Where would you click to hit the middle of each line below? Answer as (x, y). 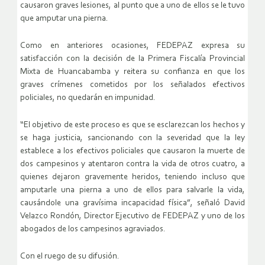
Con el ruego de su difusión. (70, 257)
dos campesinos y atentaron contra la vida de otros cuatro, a (132, 164)
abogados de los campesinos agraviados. (93, 230)
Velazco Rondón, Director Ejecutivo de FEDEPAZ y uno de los (132, 216)
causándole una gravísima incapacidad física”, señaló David (132, 203)
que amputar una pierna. (64, 19)
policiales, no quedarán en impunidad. (88, 98)
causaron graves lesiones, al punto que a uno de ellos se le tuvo (132, 6)
